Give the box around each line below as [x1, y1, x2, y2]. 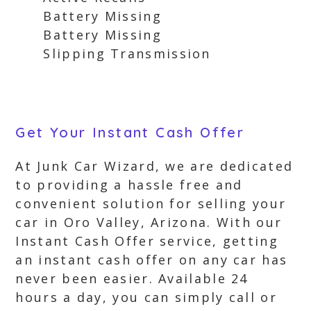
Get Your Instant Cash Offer [15, 124, 245, 141]
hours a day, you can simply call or [15, 289, 277, 305]
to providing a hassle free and [15, 176, 243, 193]
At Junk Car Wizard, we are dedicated [15, 158, 294, 174]
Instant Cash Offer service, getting [15, 233, 278, 249]
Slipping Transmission [43, 45, 211, 62]
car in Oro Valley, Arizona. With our [15, 214, 283, 230]
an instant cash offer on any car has [15, 251, 288, 268]
